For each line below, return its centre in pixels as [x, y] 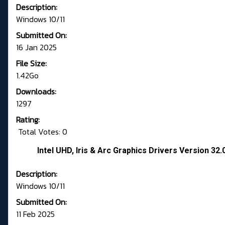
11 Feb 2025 [35, 214]
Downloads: [36, 92]
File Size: [31, 64]
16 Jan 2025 [36, 47]
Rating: [28, 120]
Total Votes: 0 [42, 132]
